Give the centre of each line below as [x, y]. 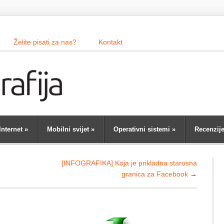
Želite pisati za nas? [45, 42]
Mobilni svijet [68, 129]
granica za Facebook [155, 174]
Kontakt [110, 42]
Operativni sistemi [142, 129]
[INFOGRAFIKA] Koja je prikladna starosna [129, 163]
